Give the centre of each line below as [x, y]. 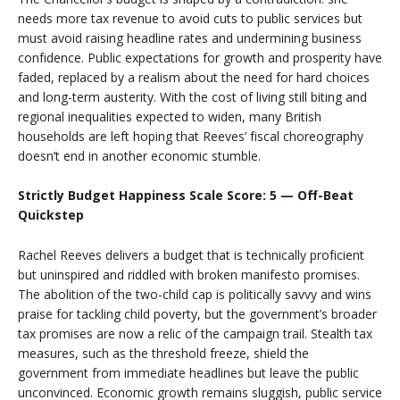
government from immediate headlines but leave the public [188, 372]
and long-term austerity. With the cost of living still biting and [192, 97]
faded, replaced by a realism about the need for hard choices [194, 77]
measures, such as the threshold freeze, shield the [163, 353]
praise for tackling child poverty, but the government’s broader [197, 313]
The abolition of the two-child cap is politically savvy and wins [195, 294]
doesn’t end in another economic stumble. [139, 156]
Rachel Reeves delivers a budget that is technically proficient [191, 254]
